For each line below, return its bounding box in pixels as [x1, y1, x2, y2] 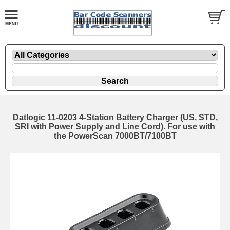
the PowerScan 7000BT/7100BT [53, 131, 177, 140]
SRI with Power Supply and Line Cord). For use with [15, 122, 215, 131]
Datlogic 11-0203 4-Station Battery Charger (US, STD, [12, 112, 218, 122]
